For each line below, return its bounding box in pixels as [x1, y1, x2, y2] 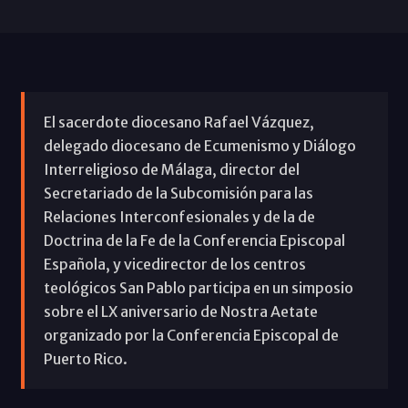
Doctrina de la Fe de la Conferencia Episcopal [43, 230, 345, 250]
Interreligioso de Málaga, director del [43, 159, 300, 178]
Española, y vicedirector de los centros [43, 254, 306, 273]
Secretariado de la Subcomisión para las [43, 183, 313, 202]
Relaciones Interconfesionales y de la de [43, 207, 315, 226]
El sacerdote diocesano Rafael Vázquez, [43, 112, 314, 131]
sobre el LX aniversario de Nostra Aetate [43, 301, 318, 321]
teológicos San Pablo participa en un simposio [43, 278, 353, 297]
